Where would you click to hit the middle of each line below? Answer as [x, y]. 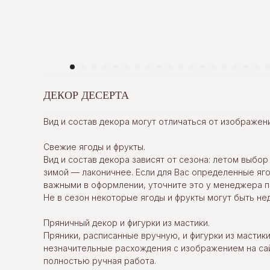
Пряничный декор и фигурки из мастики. [127, 223]
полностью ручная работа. [100, 261]
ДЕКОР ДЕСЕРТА [86, 95]
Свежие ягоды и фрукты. [94, 147]
